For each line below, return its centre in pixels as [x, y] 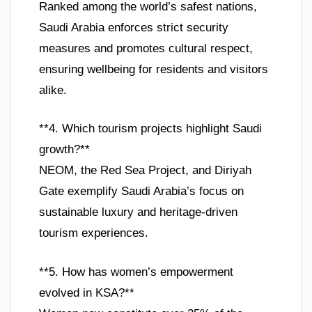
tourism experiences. [94, 233]
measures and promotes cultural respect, [146, 48]
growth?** [64, 150]
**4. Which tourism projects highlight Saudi [150, 129]
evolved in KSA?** [87, 292]
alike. [53, 90]
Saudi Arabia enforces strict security [134, 27]
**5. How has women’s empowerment [136, 272]
